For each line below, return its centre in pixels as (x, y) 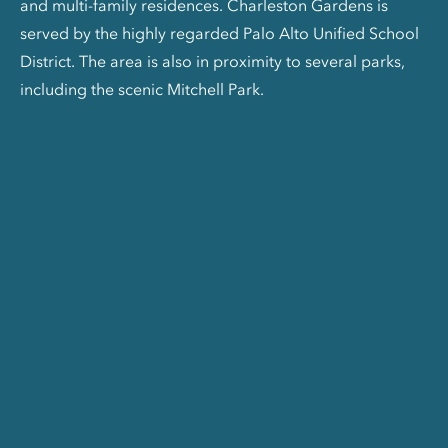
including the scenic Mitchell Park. (142, 88)
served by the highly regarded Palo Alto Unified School (219, 32)
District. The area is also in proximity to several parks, (212, 60)
